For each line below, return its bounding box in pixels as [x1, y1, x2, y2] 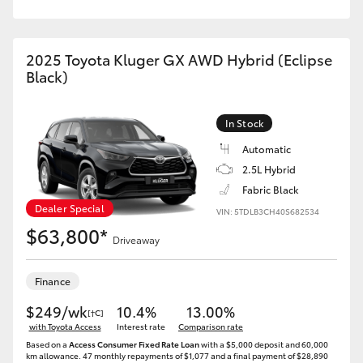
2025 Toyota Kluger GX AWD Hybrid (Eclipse [26, 49, 332, 70]
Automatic [242, 142, 291, 156]
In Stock [225, 116, 263, 130]
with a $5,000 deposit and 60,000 [199, 338, 328, 350]
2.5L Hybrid [242, 162, 296, 176]
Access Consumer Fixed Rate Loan [69, 338, 199, 350]
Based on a [26, 338, 69, 350]
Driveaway [113, 233, 160, 246]
